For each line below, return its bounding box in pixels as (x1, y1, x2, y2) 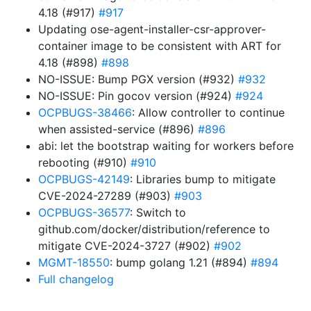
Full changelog (38, 272, 114, 286)
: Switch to (130, 205, 186, 219)
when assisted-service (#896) (38, 122, 198, 136)
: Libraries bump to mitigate (130, 172, 276, 186)
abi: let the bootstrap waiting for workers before (38, 139, 294, 153)
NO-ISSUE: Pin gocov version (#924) (38, 89, 235, 103)
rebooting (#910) (38, 155, 131, 169)
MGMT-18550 (38, 255, 110, 269)
